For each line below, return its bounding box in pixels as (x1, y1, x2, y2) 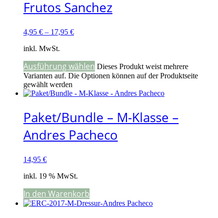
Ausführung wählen (23, 61, 95, 72)
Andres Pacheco (23, 126, 118, 144)
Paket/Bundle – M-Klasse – (23, 108, 179, 126)
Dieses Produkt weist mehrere (97, 62, 188, 71)
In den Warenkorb (23, 188, 90, 199)
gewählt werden (23, 80, 73, 89)
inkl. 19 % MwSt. (23, 171, 78, 180)
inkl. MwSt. (23, 44, 60, 53)
